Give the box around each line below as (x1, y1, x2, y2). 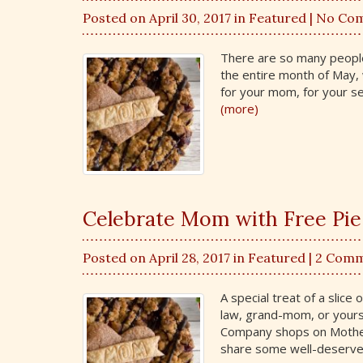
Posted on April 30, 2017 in (83, 9, 249, 26)
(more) (220, 100, 258, 117)
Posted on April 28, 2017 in (83, 249, 248, 266)
